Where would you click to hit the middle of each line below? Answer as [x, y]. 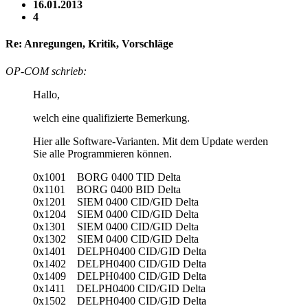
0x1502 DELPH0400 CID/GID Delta [120, 300]
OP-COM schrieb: [46, 71]
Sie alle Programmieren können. [102, 153]
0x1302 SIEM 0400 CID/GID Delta [116, 239]
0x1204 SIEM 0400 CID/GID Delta [116, 214]
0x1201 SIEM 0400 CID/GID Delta [116, 201]
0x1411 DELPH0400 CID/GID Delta [119, 288]
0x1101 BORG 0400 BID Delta [107, 189]
